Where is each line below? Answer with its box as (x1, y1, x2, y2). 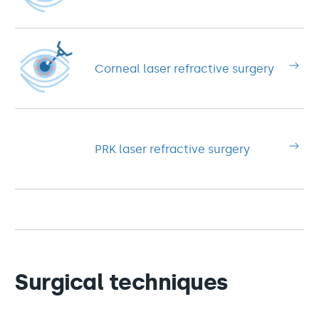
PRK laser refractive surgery (95, 142, 250, 156)
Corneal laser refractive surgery (95, 61, 274, 75)
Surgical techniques (15, 268, 228, 296)
